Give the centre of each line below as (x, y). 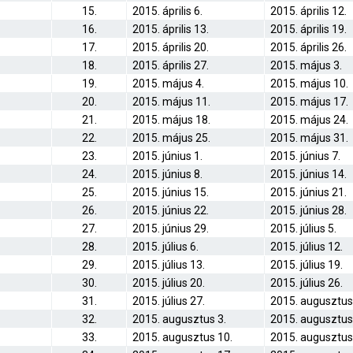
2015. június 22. (171, 210)
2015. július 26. (307, 283)
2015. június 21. (308, 192)
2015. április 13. (171, 29)
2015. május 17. (309, 102)
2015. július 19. (307, 265)
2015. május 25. (171, 138)
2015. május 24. (309, 120)
